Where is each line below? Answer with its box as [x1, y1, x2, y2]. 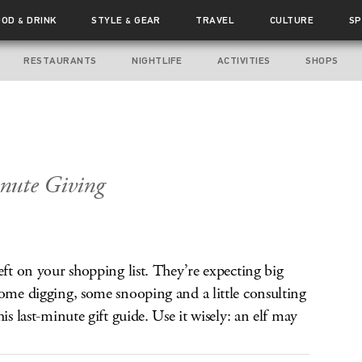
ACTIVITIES [217, 55, 271, 66]
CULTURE [269, 15, 314, 26]
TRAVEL [196, 15, 235, 26]
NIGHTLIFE [132, 55, 183, 66]
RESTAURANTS [23, 55, 97, 66]
